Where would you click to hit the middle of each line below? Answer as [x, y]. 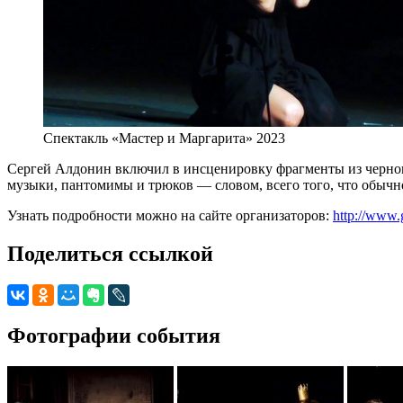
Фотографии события [114, 335]
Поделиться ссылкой [110, 253]
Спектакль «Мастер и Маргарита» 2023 [164, 138]
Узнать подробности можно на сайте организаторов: [170, 215]
